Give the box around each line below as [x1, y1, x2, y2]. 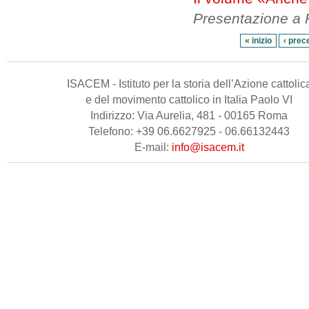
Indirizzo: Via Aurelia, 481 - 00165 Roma [90, 110, 288, 121]
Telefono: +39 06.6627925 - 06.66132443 [88, 126, 290, 137]
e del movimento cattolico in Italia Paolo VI [86, 94, 292, 106]
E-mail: [134, 141, 172, 153]
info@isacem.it [171, 141, 244, 153]
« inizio [244, 36, 272, 46]
